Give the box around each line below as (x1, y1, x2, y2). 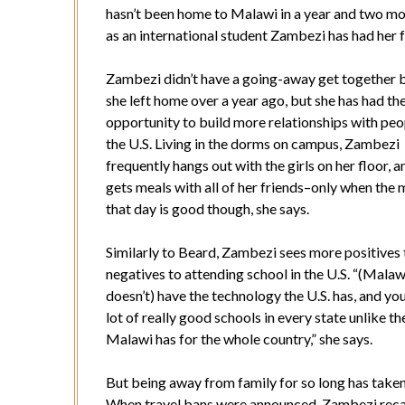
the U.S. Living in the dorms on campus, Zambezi (106, 135, 400, 153)
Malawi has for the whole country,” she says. (106, 330, 373, 348)
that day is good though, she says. (106, 200, 310, 218)
